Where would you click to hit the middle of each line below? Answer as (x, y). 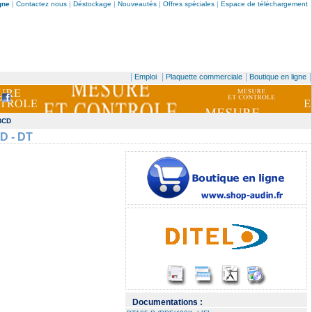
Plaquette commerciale (204, 77)
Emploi (146, 77)
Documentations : (167, 302)
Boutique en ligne (278, 77)
